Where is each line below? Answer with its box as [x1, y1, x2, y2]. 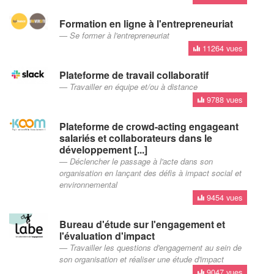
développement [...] [59, 143, 147, 157]
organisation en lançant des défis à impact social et [59, 167, 242, 179]
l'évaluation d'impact [59, 229, 155, 243]
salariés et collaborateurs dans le [59, 131, 212, 146]
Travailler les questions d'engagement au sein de [69, 242, 242, 254]
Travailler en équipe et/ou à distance [69, 81, 198, 93]
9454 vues [204, 191, 243, 203]
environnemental [59, 179, 120, 191]
